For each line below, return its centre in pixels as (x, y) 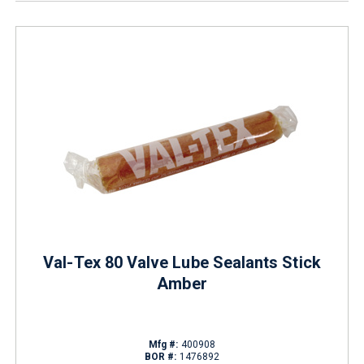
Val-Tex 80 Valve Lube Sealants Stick (182, 262)
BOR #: (160, 357)
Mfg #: (163, 344)
